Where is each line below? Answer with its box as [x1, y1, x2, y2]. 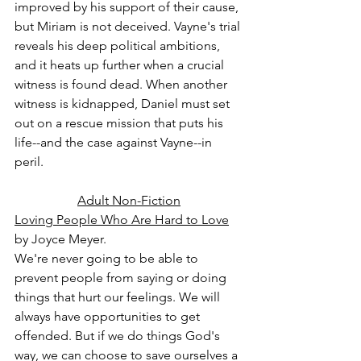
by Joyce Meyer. [15, 231, 106, 247]
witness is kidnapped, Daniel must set [15, 96, 233, 111]
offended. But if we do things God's [15, 328, 223, 343]
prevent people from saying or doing [15, 270, 230, 285]
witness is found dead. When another [15, 77, 230, 92]
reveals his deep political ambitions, [15, 38, 223, 53]
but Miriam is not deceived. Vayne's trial [15, 19, 243, 34]
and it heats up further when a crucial [15, 57, 227, 73]
